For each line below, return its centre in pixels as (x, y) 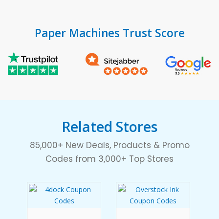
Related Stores (109, 127)
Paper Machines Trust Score (109, 33)
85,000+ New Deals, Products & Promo (109, 145)
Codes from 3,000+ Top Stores (109, 159)
